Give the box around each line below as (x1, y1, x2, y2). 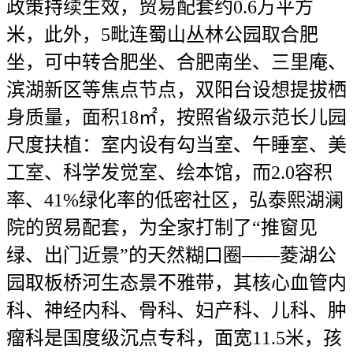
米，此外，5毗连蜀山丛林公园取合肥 (6, 24, 318, 45)
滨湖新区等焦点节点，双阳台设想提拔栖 (6, 79, 347, 100)
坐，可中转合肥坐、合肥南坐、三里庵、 (6, 51, 347, 72)
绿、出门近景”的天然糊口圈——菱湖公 (6, 244, 336, 266)
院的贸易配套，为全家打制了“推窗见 (6, 217, 318, 238)
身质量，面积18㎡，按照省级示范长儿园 (6, 106, 347, 128)
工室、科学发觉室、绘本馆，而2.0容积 (6, 162, 333, 183)
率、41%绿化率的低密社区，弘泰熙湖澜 (6, 189, 344, 210)
